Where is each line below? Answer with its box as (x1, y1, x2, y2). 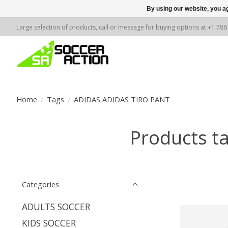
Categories (22, 179, 59, 189)
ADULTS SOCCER (22, 201, 90, 213)
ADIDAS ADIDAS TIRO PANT (73, 94, 170, 104)
